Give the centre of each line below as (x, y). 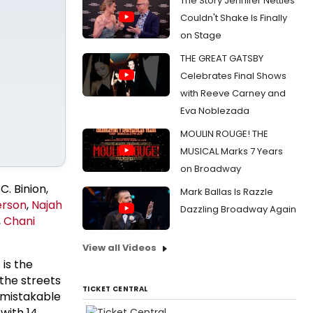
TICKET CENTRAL (115, 289)
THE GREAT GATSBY (222, 58)
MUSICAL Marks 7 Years (232, 151)
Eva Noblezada (215, 110)
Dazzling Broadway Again (238, 209)
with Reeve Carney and (233, 93)
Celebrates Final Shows (233, 75)
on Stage (201, 35)
